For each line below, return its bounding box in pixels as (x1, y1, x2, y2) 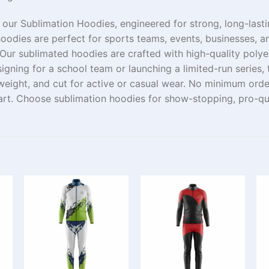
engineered (120, 17, 171, 29)
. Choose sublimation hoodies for (11, 92, 165, 104)
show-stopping (165, 92, 233, 104)
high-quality (186, 47, 240, 59)
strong (190, 17, 219, 29)
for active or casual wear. (67, 77, 189, 89)
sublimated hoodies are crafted (19, 47, 164, 59)
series (235, 62, 262, 74)
